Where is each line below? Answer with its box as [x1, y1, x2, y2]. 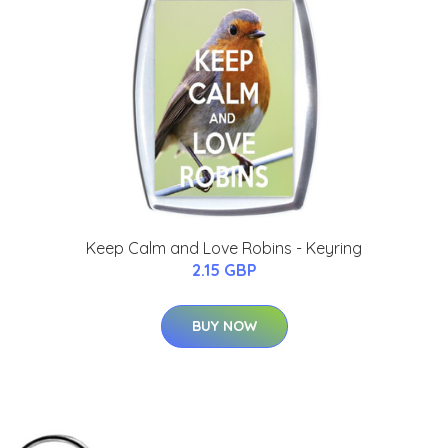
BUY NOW [191, 316, 257, 335]
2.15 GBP [191, 259, 257, 280]
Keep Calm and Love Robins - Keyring [86, 237, 362, 258]
